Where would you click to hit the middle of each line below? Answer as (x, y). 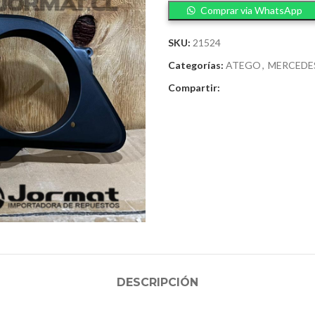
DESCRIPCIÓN (157, 282)
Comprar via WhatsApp (252, 10)
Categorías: (196, 65)
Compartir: (194, 88)
